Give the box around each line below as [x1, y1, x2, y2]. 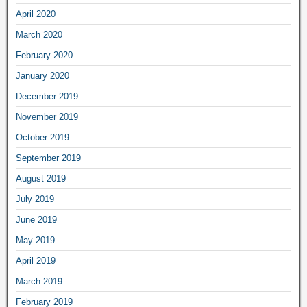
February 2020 [16, 49, 73, 60]
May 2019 [16, 234, 55, 245]
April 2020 [16, 8, 56, 19]
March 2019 [16, 275, 62, 286]
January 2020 [16, 70, 69, 81]
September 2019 [16, 152, 81, 163]
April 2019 [16, 255, 56, 266]
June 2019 [16, 214, 57, 225]
